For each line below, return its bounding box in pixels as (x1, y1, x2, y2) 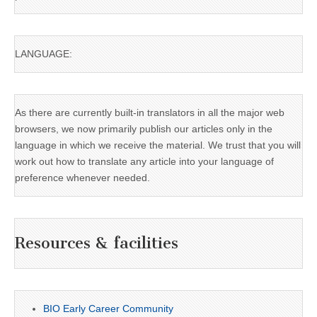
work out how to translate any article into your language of (15, 155, 274, 167)
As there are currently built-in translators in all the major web (15, 106, 284, 118)
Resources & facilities (15, 234, 178, 253)
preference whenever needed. (15, 171, 150, 183)
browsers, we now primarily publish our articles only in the (15, 122, 272, 134)
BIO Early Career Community (43, 302, 173, 314)
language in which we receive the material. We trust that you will (15, 139, 301, 151)
